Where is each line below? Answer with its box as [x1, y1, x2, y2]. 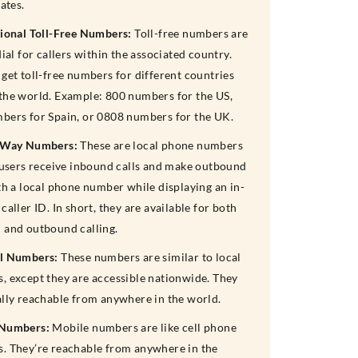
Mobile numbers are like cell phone [49, 320, 237, 334]
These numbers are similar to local [58, 250, 241, 264]
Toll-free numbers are [131, 26, 249, 40]
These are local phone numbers [77, 138, 243, 152]
